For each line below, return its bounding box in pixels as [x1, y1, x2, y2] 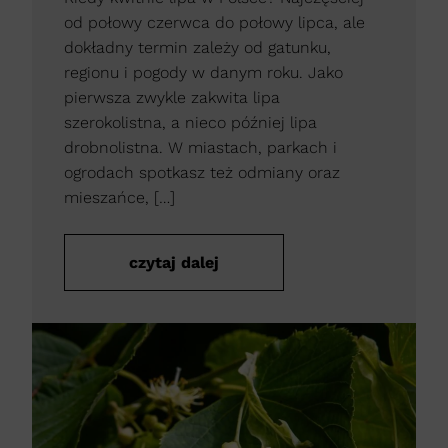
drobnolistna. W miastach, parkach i [64, 137, 337, 157]
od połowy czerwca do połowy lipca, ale [64, 12, 365, 32]
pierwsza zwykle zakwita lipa [64, 87, 280, 107]
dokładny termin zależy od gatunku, [64, 37, 331, 57]
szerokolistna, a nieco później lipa [64, 112, 317, 132]
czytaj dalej [129, 252, 219, 272]
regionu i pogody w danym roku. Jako [64, 62, 343, 82]
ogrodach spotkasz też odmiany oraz [64, 162, 340, 182]
